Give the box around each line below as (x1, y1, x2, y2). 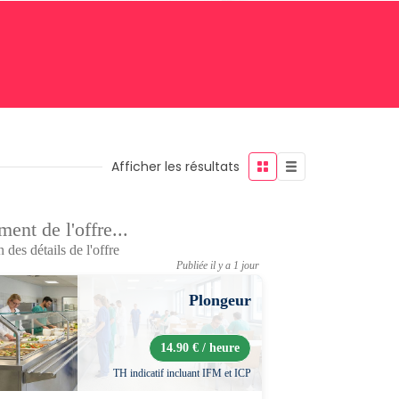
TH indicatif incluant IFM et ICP (113, 367, 251, 379)
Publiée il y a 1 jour (176, 259, 259, 272)
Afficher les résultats (111, 158, 240, 175)
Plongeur (189, 291, 251, 309)
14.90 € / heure (160, 341, 240, 354)
